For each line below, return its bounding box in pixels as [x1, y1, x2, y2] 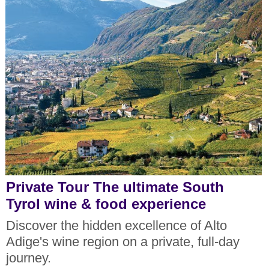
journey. [5, 251, 51, 266]
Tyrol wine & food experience [5, 195, 206, 212]
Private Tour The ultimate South [5, 178, 224, 195]
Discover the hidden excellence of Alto [5, 219, 227, 234]
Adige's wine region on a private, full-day [5, 235, 240, 250]
